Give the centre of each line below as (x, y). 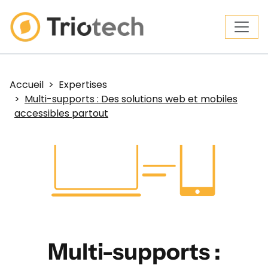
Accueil (27, 85)
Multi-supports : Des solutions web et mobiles (131, 99)
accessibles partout (61, 113)
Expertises (83, 85)
